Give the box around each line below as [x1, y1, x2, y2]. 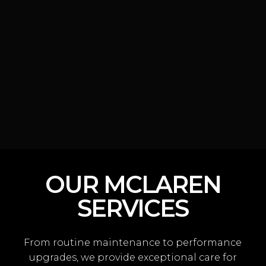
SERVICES [77, 193, 189, 223]
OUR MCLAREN [45, 169, 221, 199]
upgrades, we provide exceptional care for [28, 251, 237, 263]
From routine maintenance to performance [24, 236, 242, 248]
